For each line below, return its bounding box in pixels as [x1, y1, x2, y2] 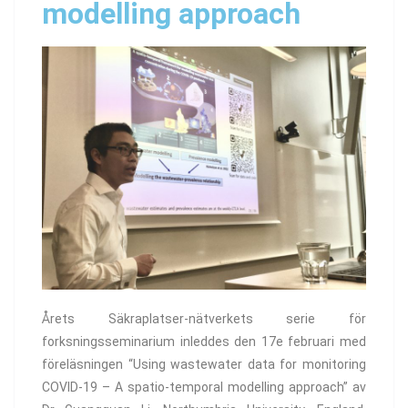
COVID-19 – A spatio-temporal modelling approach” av [42, 380, 366, 395]
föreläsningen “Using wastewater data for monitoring [42, 357, 366, 372]
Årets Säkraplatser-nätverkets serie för [42, 311, 366, 327]
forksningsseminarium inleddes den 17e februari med [42, 334, 366, 350]
